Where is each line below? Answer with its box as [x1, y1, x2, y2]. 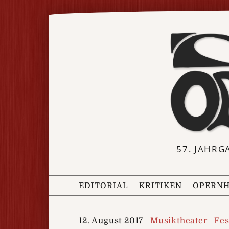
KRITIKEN [139, 180, 182, 190]
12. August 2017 [79, 216, 144, 225]
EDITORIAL [79, 180, 128, 190]
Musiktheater [150, 216, 208, 225]
